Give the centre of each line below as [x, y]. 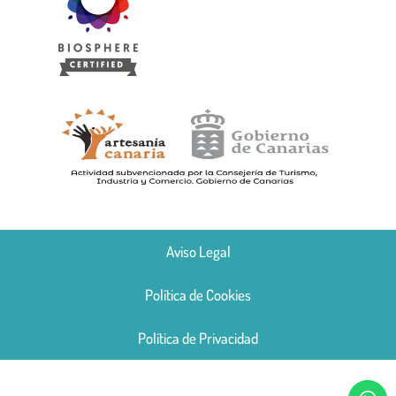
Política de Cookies [198, 295]
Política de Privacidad [198, 339]
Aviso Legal [198, 252]
